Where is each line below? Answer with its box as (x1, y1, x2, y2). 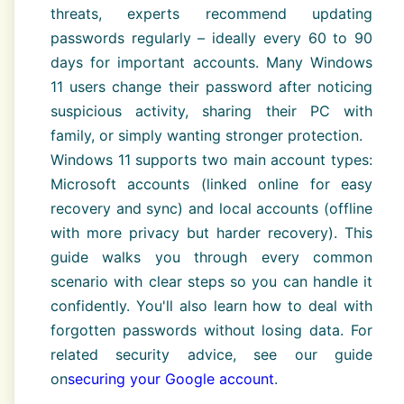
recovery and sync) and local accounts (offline (50, 199, 372, 218)
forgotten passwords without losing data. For (50, 321, 372, 340)
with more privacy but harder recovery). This (50, 224, 372, 243)
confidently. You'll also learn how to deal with (50, 297, 372, 316)
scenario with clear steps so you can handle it (50, 272, 372, 291)
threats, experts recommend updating (50, 5, 372, 23)
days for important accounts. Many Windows (50, 53, 372, 72)
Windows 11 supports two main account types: (50, 151, 372, 170)
